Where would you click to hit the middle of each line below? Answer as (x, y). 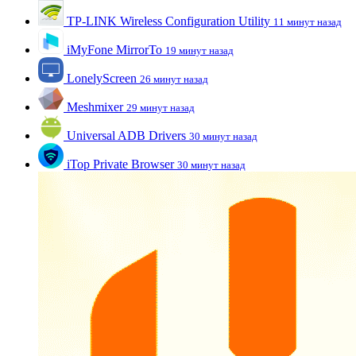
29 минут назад (161, 108)
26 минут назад (174, 79)
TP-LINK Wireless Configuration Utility (168, 21)
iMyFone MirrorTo (114, 50)
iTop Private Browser (120, 164)
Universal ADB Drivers (126, 136)
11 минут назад (308, 22)
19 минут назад (199, 51)
